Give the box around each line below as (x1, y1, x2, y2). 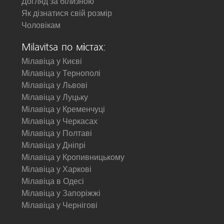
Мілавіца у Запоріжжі (21, 189, 100, 197)
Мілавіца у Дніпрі (21, 141, 85, 149)
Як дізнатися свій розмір (21, 9, 112, 17)
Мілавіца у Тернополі (21, 69, 100, 77)
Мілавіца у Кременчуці (21, 105, 105, 113)
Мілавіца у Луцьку (21, 93, 88, 101)
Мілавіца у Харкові (21, 165, 91, 173)
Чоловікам (21, 21, 60, 29)
